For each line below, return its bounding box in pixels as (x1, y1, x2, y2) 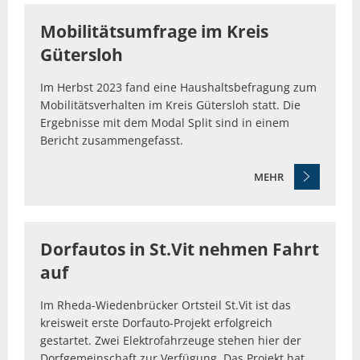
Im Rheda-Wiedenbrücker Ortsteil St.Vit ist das (40, 297, 291, 313)
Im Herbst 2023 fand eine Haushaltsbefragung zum (40, 80, 317, 96)
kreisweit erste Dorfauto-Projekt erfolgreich (40, 314, 272, 330)
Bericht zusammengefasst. (40, 133, 183, 149)
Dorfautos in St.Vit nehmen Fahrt (40, 237, 319, 260)
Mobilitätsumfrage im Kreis (40, 20, 268, 43)
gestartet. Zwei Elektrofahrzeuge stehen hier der (40, 332, 301, 348)
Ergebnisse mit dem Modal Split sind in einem (40, 115, 289, 131)
